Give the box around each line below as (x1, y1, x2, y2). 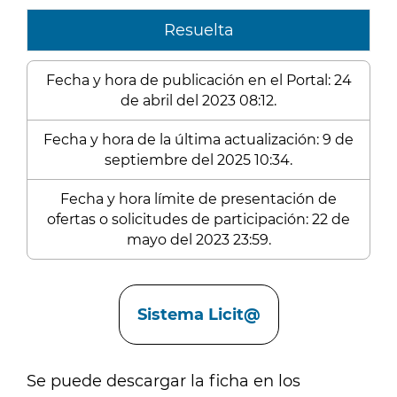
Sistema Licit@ (136, 305, 261, 324)
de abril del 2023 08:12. (121, 92, 276, 109)
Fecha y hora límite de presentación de (60, 191, 337, 207)
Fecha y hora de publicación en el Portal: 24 (45, 72, 352, 89)
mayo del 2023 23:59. (126, 231, 271, 248)
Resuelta (163, 20, 234, 40)
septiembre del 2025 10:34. (105, 152, 292, 168)
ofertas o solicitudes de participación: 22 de (47, 211, 350, 228)
